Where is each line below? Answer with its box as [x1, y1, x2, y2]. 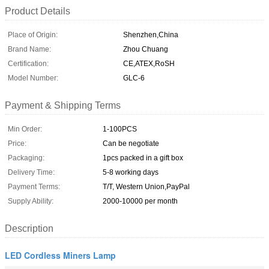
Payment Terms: [8, 182, 60, 191]
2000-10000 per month [103, 196, 178, 205]
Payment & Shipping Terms [5, 100, 121, 110]
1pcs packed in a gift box [103, 153, 183, 162]
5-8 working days [103, 168, 159, 177]
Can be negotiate [103, 139, 159, 148]
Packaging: [8, 153, 44, 162]
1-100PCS [103, 124, 137, 133]
